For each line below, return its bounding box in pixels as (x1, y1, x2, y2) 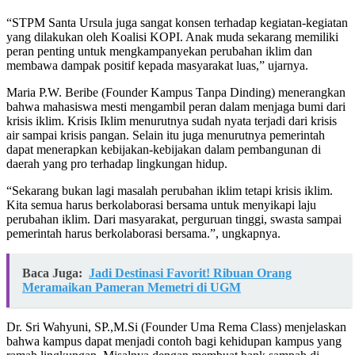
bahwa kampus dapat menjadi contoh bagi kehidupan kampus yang (6, 334, 342, 349)
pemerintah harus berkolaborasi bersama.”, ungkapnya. (6, 227, 281, 241)
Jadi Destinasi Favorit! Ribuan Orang (89, 266, 292, 281)
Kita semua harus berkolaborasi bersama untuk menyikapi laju (6, 198, 316, 212)
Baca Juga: (22, 266, 82, 281)
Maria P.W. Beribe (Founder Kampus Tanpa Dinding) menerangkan (6, 86, 345, 100)
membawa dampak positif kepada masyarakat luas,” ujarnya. (6, 59, 308, 73)
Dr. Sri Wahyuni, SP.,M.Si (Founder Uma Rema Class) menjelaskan (6, 320, 346, 334)
